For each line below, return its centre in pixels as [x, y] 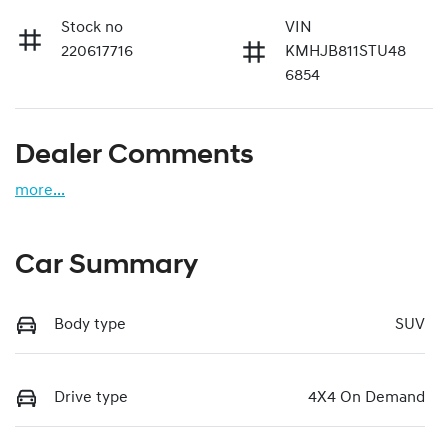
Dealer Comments [134, 155]
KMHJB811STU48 [345, 51]
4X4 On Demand [366, 397]
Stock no [92, 27]
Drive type [91, 397]
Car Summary [106, 265]
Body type [90, 324]
